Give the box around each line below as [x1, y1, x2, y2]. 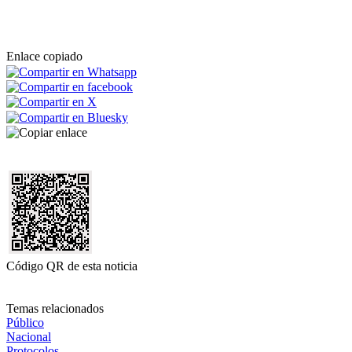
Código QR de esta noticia [6, 258, 137, 273]
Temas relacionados [6, 301, 104, 315]
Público [6, 315, 44, 329]
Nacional [6, 329, 51, 343]
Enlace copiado [6, 49, 82, 64]
